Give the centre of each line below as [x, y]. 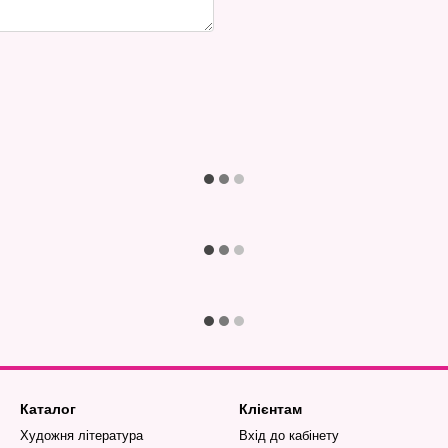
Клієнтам [270, 409]
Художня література [81, 435]
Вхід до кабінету [289, 435]
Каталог [48, 409]
